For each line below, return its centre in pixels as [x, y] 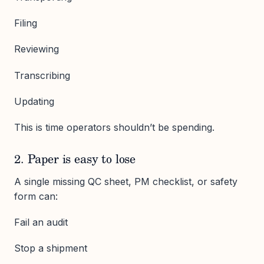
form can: [36, 196]
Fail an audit [41, 222]
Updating [34, 101]
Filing [26, 23]
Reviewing [37, 49]
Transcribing [42, 75]
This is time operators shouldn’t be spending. [114, 127]
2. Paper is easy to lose [75, 160]
